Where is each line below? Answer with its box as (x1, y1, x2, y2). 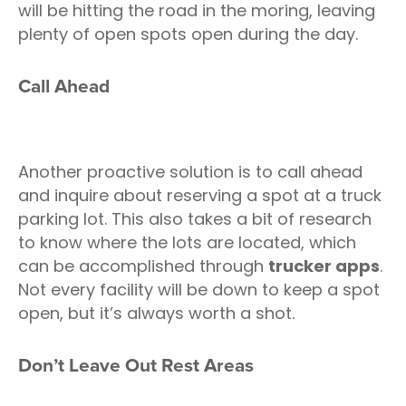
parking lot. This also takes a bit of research (18, 208, 372, 230)
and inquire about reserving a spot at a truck (18, 184, 382, 207)
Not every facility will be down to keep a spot (18, 278, 380, 301)
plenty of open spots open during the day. (18, 23, 358, 45)
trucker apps (268, 255, 380, 277)
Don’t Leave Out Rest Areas (18, 354, 254, 377)
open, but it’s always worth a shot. (18, 302, 295, 324)
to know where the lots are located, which (18, 231, 356, 254)
